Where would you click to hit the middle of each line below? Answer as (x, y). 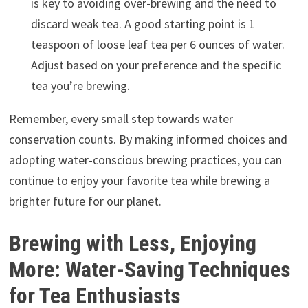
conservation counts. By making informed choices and (148, 140)
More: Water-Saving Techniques (150, 270)
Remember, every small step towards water (121, 119)
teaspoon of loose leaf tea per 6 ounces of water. (157, 45)
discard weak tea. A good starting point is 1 (143, 24)
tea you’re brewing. (80, 86)
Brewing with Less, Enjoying (132, 244)
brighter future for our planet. (85, 201)
